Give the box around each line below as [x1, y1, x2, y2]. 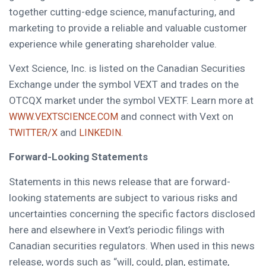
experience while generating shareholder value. [9, 37, 217, 50]
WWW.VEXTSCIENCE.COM [9, 110, 118, 122]
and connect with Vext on [118, 110, 233, 122]
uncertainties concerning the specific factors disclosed [9, 207, 255, 220]
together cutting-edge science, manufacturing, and [9, 5, 235, 18]
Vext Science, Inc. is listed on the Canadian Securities [9, 62, 245, 74]
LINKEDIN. [79, 126, 123, 138]
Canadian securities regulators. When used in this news [9, 239, 255, 252]
